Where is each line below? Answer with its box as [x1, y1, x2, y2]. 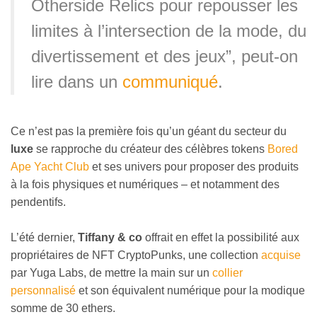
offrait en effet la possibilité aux [142, 231, 299, 244]
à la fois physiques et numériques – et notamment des [11, 178, 279, 190]
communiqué [122, 72, 218, 92]
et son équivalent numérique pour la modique [76, 284, 305, 297]
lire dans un [31, 72, 122, 92]
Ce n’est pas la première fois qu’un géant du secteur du [11, 125, 287, 137]
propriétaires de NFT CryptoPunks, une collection [11, 249, 261, 262]
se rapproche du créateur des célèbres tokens [33, 142, 267, 155]
